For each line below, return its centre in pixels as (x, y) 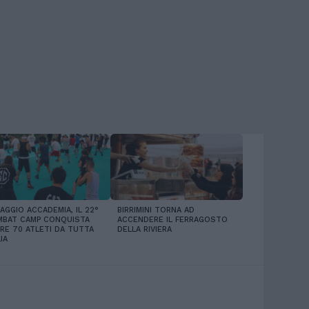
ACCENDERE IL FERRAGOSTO (172, 220)
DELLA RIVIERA (144, 229)
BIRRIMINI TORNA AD (156, 210)
